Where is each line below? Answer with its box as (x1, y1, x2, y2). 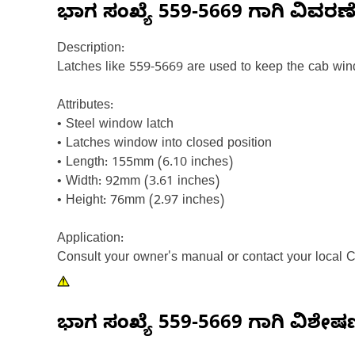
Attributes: (57, 98, 113, 116)
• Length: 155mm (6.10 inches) (57, 155, 233, 173)
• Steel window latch (57, 117, 174, 135)
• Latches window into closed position (57, 136, 272, 154)
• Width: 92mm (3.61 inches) (57, 174, 219, 192)
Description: (57, 41, 124, 59)
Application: (57, 231, 124, 249)
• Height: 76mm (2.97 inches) (57, 193, 224, 211)
